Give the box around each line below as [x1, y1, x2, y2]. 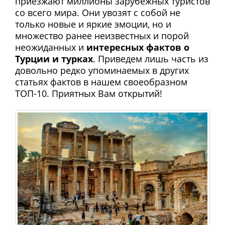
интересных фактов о [86, 41, 189, 53]
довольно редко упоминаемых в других [15, 64, 189, 76]
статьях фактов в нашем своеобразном [15, 76, 187, 88]
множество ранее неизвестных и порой [15, 30, 189, 42]
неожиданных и [15, 41, 86, 53]
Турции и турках [15, 53, 93, 65]
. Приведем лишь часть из [93, 53, 208, 65]
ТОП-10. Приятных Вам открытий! [15, 87, 162, 99]
